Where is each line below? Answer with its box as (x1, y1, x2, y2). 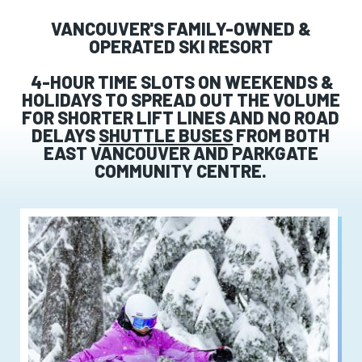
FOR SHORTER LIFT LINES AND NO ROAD (22, 106, 340, 128)
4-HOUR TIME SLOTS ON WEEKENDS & (27, 70, 335, 92)
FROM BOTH (233, 124, 330, 145)
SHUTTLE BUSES (99, 124, 234, 145)
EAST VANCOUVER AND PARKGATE (43, 141, 318, 163)
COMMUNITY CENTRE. (95, 159, 267, 181)
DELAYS (32, 124, 99, 145)
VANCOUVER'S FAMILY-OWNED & (50, 17, 311, 39)
